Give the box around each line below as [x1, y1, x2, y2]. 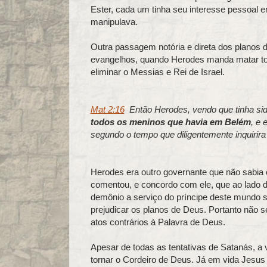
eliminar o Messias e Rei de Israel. [90, 66, 225, 77]
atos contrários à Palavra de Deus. [90, 216, 225, 227]
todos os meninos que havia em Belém [90, 116, 251, 127]
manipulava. [90, 16, 138, 27]
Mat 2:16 [90, 104, 125, 114]
